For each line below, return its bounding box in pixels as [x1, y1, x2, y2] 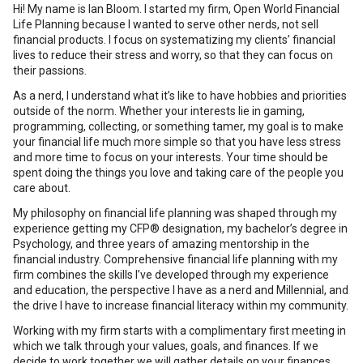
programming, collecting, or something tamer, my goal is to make [13, 120, 344, 133]
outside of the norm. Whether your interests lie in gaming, [13, 105, 305, 117]
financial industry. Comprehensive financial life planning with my [13, 253, 338, 266]
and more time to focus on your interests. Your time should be [13, 151, 328, 164]
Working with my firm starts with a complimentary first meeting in [13, 324, 346, 337]
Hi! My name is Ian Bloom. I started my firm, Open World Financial [13, 2, 340, 15]
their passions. [13, 64, 87, 77]
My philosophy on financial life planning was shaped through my [13, 207, 337, 220]
